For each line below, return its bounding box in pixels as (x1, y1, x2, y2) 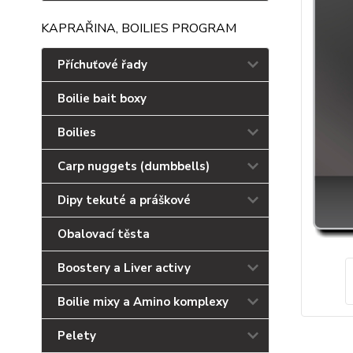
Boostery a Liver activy (58, 260, 191, 276)
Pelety (58, 328, 96, 344)
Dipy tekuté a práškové (58, 192, 191, 208)
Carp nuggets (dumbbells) (58, 158, 210, 174)
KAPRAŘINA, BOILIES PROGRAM (41, 20, 236, 37)
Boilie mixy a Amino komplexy (58, 294, 229, 310)
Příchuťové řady (58, 57, 147, 72)
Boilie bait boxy (58, 91, 147, 106)
